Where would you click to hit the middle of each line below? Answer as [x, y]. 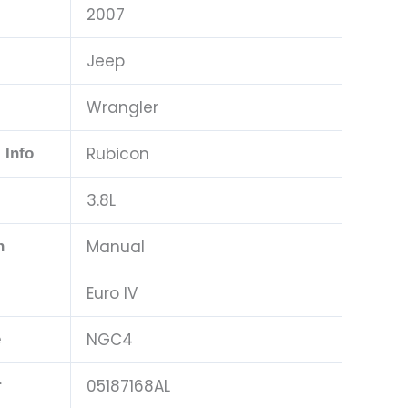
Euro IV [112, 293]
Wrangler [122, 107]
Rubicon [118, 153]
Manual [116, 246]
